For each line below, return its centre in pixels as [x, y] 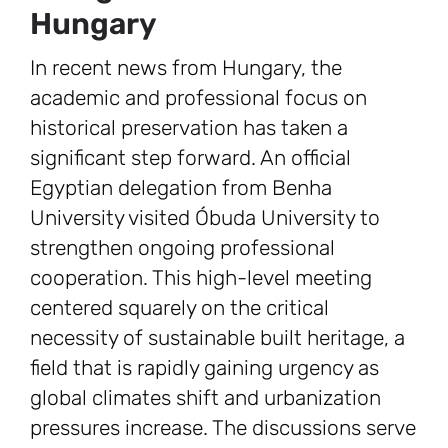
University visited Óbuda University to [205, 218]
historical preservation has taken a [189, 128]
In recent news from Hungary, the [186, 68]
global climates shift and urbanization [205, 398]
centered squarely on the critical [179, 308]
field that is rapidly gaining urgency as [204, 368]
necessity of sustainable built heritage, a [217, 338]
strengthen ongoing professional [182, 248]
